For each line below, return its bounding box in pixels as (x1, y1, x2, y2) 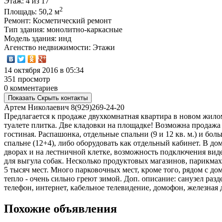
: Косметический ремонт (29, 16, 111, 25)
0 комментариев (4, 84, 58, 93)
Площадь (4, 7, 35, 16)
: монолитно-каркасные (43, 25, 122, 34)
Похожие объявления (4, 202, 117, 216)
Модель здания (4, 34, 55, 43)
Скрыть (37, 94, 59, 102)
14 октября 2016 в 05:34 (4, 66, 84, 75)
